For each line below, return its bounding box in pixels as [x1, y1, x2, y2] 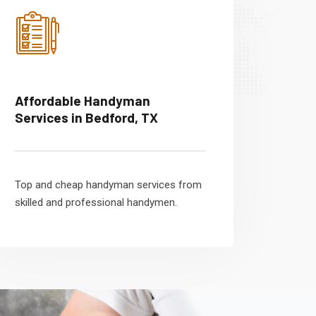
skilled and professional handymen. [15, 196, 177, 209]
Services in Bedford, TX [15, 109, 158, 126]
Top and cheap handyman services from [15, 178, 202, 191]
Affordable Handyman [15, 92, 150, 109]
